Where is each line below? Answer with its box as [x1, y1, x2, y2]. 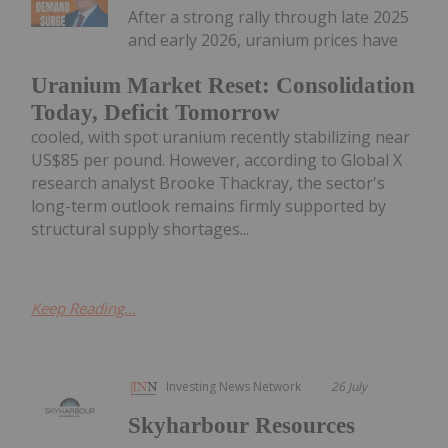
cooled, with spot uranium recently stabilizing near [31, 126, 410, 149]
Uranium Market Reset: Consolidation [31, 73, 415, 99]
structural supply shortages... [31, 218, 249, 241]
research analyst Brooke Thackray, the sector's [31, 172, 385, 195]
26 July [331, 378, 368, 396]
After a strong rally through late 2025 [128, 5, 410, 28]
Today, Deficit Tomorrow [31, 100, 280, 126]
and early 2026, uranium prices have [128, 28, 399, 51]
